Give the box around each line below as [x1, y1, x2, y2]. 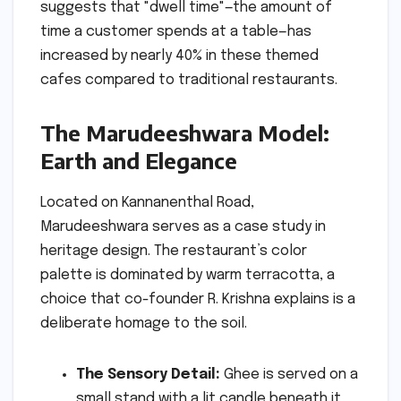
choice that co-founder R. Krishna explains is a [40, 291, 355, 307]
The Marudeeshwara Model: [40, 119, 329, 147]
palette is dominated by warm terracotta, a [40, 267, 335, 283]
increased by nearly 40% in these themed [40, 48, 319, 64]
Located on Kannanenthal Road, [40, 194, 254, 210]
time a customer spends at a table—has [40, 24, 311, 40]
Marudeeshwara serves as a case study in [40, 218, 326, 235]
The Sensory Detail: [76, 366, 220, 382]
